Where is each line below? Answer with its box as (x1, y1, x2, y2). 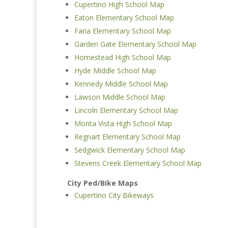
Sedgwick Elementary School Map (74, 145, 185, 155)
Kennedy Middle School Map (74, 79, 168, 89)
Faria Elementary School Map (74, 26, 171, 36)
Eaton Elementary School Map (74, 13, 174, 23)
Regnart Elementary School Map (74, 132, 181, 142)
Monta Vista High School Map (74, 119, 172, 129)
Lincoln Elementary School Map (74, 105, 178, 116)
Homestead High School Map (74, 52, 173, 63)
